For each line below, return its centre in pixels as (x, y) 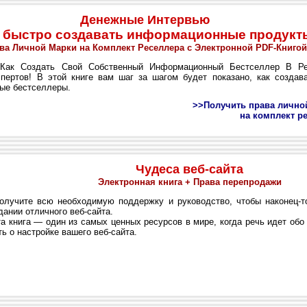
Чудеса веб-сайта (189, 169)
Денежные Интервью (145, 20)
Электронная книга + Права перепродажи (189, 182)
